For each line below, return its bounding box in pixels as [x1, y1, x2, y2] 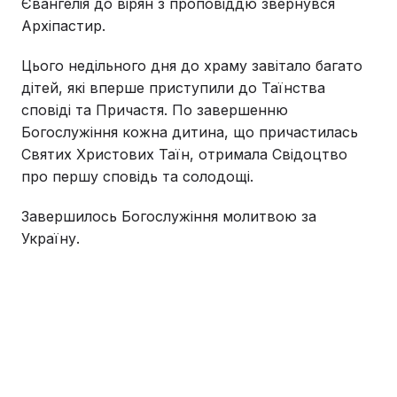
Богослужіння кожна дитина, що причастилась [21, 123, 358, 142]
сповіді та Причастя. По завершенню [21, 101, 288, 120]
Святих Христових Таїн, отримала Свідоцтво [21, 145, 347, 164]
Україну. [21, 230, 80, 248]
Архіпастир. [21, 17, 105, 35]
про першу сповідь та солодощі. [21, 167, 253, 186]
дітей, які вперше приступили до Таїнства [21, 79, 325, 97]
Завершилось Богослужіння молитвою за [21, 207, 316, 226]
